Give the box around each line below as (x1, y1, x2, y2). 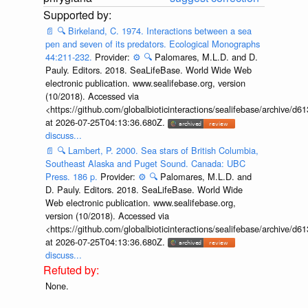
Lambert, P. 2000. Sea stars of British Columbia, (67, 143, 258, 157)
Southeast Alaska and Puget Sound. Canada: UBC (45, 156, 245, 170)
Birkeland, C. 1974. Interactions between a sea (67, 24, 252, 38)
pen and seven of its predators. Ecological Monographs (45, 37, 260, 51)
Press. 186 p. (45, 169, 100, 183)
